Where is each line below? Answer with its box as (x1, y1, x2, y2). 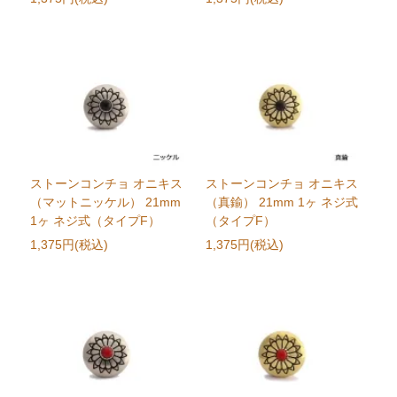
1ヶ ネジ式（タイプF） (30, 214, 161, 229)
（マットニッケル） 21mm (30, 195, 182, 210)
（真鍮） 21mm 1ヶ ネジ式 (205, 195, 358, 210)
